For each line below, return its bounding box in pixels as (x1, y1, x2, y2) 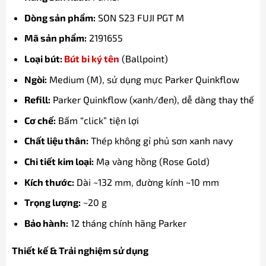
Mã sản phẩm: (24, 32, 87, 44)
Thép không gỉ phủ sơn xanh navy (88, 135, 233, 147)
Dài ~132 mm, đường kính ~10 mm (74, 176, 219, 188)
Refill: (24, 94, 50, 106)
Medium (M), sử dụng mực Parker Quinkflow (46, 73, 239, 85)
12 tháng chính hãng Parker (68, 217, 186, 229)
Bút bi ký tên (64, 53, 119, 64)
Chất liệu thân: (24, 135, 88, 147)
